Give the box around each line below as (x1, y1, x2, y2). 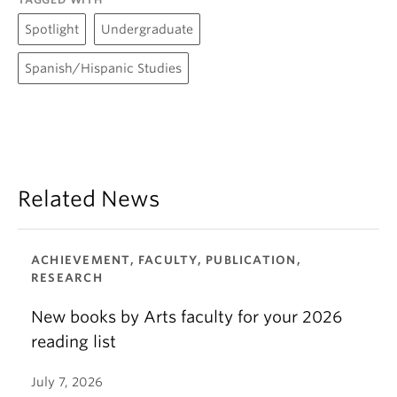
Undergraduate (101, 22, 193, 37)
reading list (31, 332, 116, 352)
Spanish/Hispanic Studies (25, 61, 182, 76)
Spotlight (25, 22, 79, 37)
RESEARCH (31, 271, 103, 285)
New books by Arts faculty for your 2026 (31, 307, 342, 327)
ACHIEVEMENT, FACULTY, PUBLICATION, (31, 253, 301, 268)
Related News (18, 186, 160, 213)
